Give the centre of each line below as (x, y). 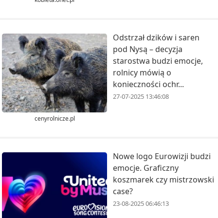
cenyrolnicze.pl (54, 118)
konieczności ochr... (148, 84)
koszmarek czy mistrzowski (163, 179)
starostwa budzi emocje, (158, 61)
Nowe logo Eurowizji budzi (162, 156)
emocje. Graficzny (146, 168)
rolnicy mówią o (142, 73)
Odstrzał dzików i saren (156, 38)
